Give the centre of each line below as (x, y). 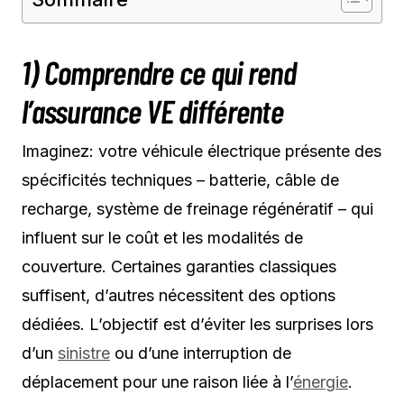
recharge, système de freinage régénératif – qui (197, 208)
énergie (321, 381)
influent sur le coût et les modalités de (162, 237)
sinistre (84, 353)
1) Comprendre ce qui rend (159, 71)
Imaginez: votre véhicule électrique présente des (202, 151)
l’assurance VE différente (152, 110)
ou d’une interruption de (201, 353)
